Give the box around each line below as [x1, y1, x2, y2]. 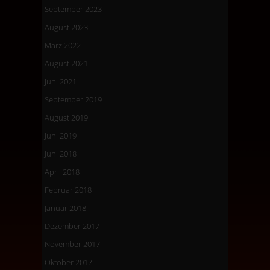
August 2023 [45, 21, 88, 33]
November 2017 [45, 238, 100, 250]
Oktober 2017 [45, 256, 92, 268]
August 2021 [45, 57, 88, 69]
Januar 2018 [45, 202, 86, 213]
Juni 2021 [45, 75, 77, 87]
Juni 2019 [45, 130, 77, 141]
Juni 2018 [45, 148, 77, 159]
